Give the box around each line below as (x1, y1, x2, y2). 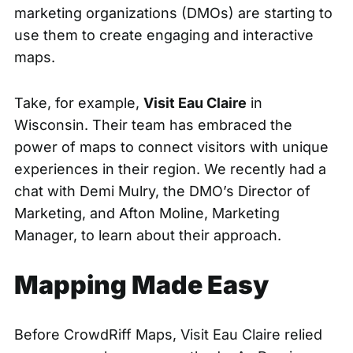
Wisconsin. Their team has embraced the (13, 117, 292, 134)
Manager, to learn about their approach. (13, 227, 281, 244)
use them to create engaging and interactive (13, 27, 314, 44)
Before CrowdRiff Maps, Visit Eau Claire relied (13, 326, 322, 344)
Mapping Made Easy (13, 269, 269, 301)
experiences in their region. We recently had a (13, 161, 326, 178)
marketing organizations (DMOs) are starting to (13, 5, 333, 22)
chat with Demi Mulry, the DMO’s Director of (13, 183, 310, 200)
